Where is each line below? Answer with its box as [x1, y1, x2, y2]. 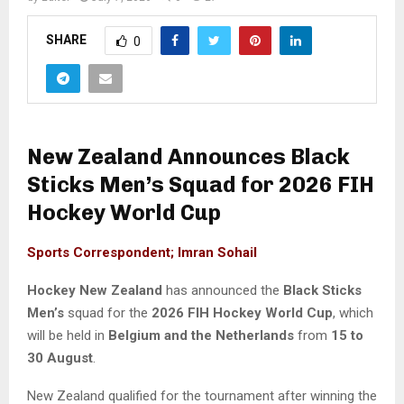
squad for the [64, 304, 151, 321]
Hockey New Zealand [27, 281, 162, 298]
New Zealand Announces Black [27, 142, 350, 170]
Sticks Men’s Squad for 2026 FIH [27, 170, 374, 197]
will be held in [27, 326, 108, 344]
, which [333, 304, 373, 321]
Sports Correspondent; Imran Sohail [27, 243, 257, 261]
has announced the [162, 281, 283, 298]
